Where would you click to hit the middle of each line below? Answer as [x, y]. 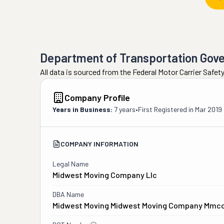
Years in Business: [82, 109]
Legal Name [70, 164]
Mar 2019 [208, 109]
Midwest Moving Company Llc [105, 175]
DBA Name [68, 194]
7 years [125, 109]
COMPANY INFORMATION [99, 144]
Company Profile [97, 97]
